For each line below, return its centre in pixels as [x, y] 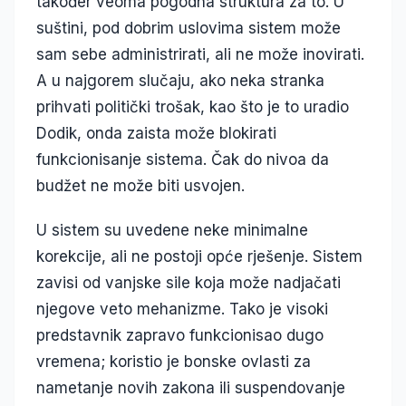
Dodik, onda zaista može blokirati [156, 134]
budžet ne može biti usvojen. [140, 186]
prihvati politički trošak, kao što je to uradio [193, 107]
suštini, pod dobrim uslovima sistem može [188, 29]
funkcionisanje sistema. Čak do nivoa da [183, 160]
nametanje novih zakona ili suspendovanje [191, 388]
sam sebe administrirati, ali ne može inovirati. [200, 55]
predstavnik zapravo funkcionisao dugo [180, 336]
